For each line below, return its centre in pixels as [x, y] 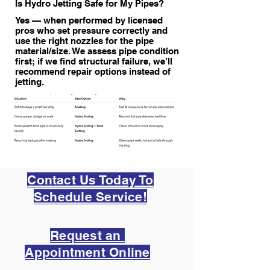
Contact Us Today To [90, 180]
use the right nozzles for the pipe [84, 41]
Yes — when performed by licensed [89, 20]
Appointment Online [87, 252]
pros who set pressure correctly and [91, 30]
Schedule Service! [90, 197]
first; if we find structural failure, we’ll [94, 61]
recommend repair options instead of [93, 71]
